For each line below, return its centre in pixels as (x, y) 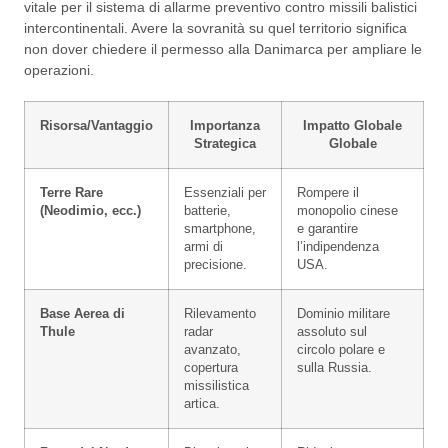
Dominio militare (343, 314)
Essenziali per (225, 193)
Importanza (225, 126)
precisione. (215, 265)
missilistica (216, 386)
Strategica (225, 144)
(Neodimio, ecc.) (90, 211)
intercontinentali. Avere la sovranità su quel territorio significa (215, 28)
